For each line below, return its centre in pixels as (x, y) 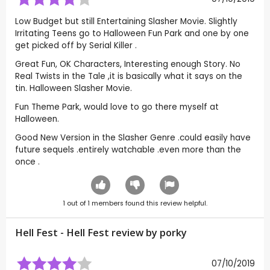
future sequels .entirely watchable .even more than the (128, 150)
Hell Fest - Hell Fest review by (87, 233)
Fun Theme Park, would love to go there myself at (117, 107)
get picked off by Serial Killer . (76, 46)
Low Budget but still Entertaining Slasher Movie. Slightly (126, 22)
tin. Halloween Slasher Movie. (74, 89)
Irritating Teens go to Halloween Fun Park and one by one (132, 34)
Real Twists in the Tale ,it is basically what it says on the (129, 77)
